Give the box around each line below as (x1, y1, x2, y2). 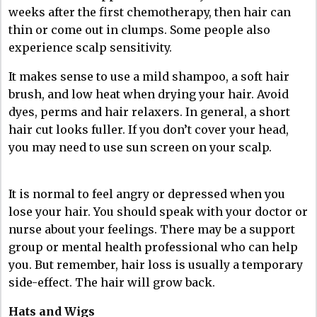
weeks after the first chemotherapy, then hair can (8, 4, 291, 19)
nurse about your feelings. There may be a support (8, 221, 295, 236)
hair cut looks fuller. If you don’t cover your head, (8, 122, 289, 137)
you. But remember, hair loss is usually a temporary (8, 257, 303, 272)
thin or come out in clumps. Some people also (8, 22, 270, 37)
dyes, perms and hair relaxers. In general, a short (8, 104, 290, 119)
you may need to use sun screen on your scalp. (8, 139, 272, 154)
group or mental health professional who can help (8, 239, 298, 254)
